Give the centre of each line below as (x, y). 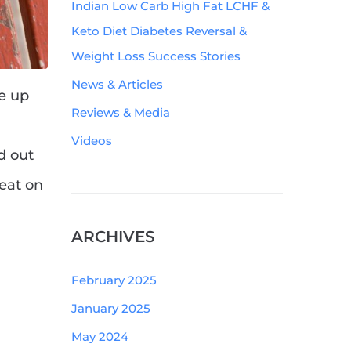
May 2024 (100, 337)
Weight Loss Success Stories (156, 56)
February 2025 (114, 280)
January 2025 (111, 308)
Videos (92, 141)
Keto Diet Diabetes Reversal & (159, 31)
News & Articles (117, 84)
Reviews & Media (121, 112)
